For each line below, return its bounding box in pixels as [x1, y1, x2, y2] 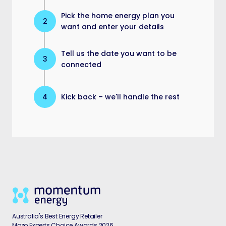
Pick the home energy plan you [61, 11, 175, 21]
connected [61, 60, 101, 70]
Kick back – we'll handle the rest [61, 92, 180, 102]
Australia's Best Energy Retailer [12, 212, 102, 221]
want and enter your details [61, 22, 164, 32]
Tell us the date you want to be [61, 48, 177, 59]
